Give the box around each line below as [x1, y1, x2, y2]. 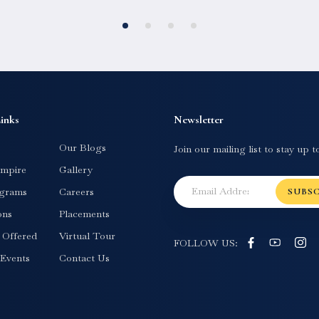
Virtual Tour [59, 229, 116, 242]
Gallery [59, 162, 93, 176]
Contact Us [59, 251, 110, 264]
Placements [59, 206, 110, 220]
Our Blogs [59, 140, 107, 154]
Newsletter [174, 112, 224, 127]
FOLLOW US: [174, 236, 238, 249]
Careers [59, 184, 95, 198]
